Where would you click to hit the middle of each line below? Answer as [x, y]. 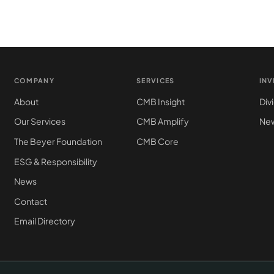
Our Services [39, 121]
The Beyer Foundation [58, 141]
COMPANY [34, 80]
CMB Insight [161, 101]
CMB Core [158, 141]
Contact [30, 201]
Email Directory [44, 221]
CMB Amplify [163, 121]
